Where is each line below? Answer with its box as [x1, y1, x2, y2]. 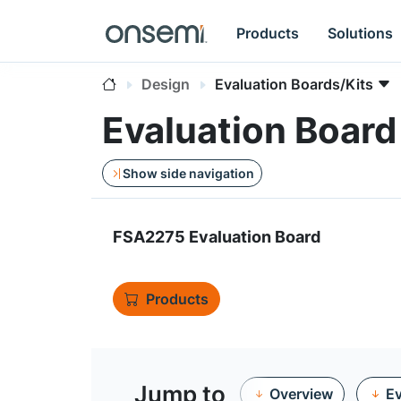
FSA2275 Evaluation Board [113, 227, 320, 246]
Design [141, 75, 190, 93]
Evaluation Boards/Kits [215, 75, 373, 93]
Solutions [328, 23, 394, 42]
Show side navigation [123, 166, 254, 181]
